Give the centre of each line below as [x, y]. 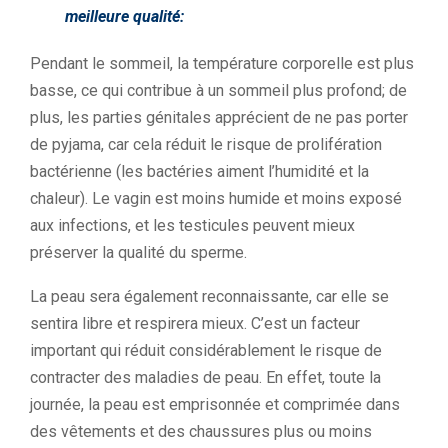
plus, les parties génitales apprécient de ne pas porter [219, 117]
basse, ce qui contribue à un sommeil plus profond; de [218, 90]
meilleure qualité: [124, 16]
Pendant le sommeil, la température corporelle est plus [222, 63]
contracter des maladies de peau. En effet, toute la [205, 377]
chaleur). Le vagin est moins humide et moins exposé [216, 198]
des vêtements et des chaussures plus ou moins [201, 431]
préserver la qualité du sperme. [138, 252]
